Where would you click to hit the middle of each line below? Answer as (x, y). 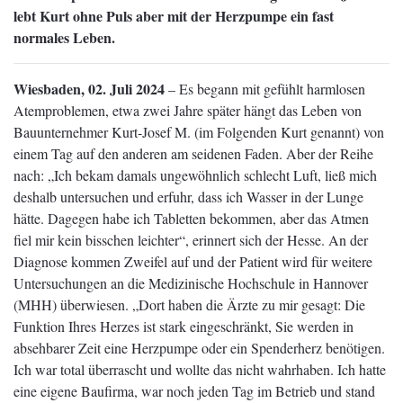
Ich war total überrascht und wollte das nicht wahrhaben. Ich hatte (200, 369)
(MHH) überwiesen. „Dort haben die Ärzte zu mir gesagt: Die (189, 304)
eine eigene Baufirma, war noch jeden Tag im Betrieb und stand (194, 390)
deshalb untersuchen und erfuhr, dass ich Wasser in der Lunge (188, 196)
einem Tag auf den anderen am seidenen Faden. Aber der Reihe (193, 153)
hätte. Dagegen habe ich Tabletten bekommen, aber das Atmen (191, 218)
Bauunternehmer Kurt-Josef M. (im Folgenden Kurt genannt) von (199, 131)
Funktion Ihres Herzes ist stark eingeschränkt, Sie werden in (184, 326)
